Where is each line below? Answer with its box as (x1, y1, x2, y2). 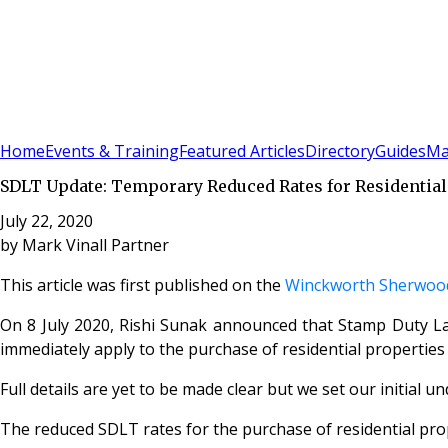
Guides (375, 140, 426, 163)
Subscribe (38, 116, 105, 136)
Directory (305, 140, 375, 163)
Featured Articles (179, 140, 305, 163)
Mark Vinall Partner (22, 233, 169, 256)
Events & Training (45, 140, 179, 163)
